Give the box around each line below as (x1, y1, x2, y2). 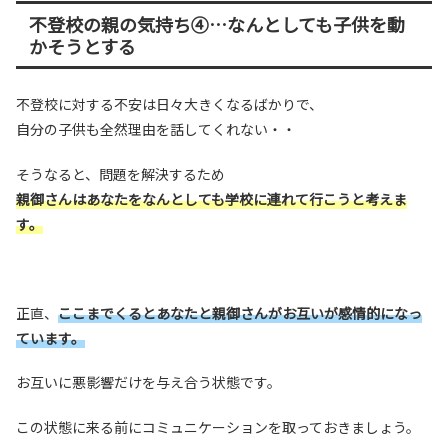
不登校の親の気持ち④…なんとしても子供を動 (28, 11, 405, 38)
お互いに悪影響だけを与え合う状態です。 (16, 372, 281, 393)
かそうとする (28, 33, 136, 60)
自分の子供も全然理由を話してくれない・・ (16, 118, 296, 139)
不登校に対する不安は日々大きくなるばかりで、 (16, 93, 323, 114)
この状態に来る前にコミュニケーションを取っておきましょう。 (16, 416, 420, 437)
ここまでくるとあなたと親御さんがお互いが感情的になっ (58, 302, 422, 323)
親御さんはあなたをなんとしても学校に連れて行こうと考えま (16, 188, 407, 209)
